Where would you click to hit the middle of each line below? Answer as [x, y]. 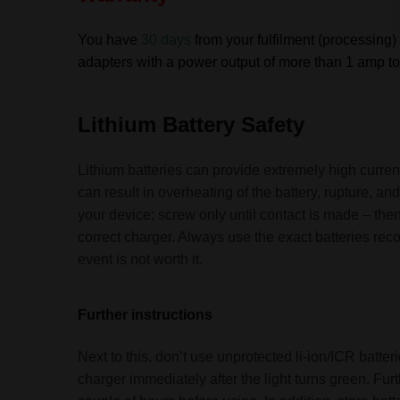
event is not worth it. [141, 259]
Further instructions [146, 315]
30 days [167, 40]
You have [110, 40]
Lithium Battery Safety [192, 124]
